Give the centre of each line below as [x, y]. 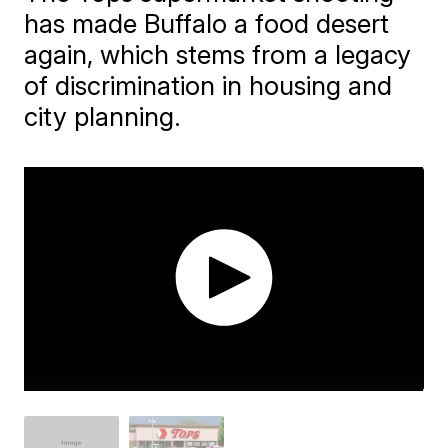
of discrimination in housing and [208, 85]
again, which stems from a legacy [218, 54]
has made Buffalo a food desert [207, 23]
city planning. [103, 116]
